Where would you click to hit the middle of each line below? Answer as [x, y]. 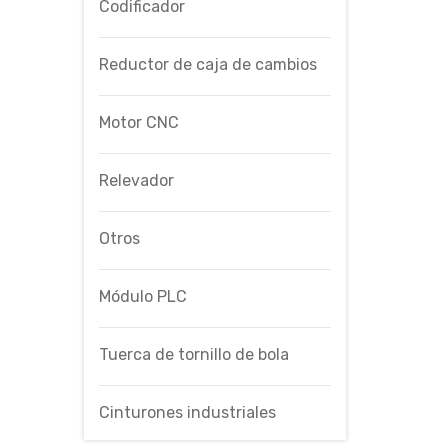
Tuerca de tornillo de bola [193, 354]
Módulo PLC [142, 296]
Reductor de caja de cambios [207, 64]
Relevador [136, 180]
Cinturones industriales [187, 412]
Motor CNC [138, 122]
